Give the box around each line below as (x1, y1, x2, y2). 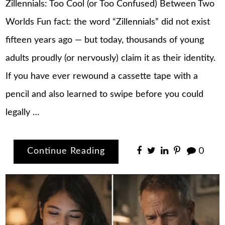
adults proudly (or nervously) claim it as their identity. (6, 53, 216, 63)
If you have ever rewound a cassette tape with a (6, 71, 198, 81)
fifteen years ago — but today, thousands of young (6, 35, 204, 45)
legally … (6, 107, 40, 117)
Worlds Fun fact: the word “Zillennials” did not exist (6, 17, 210, 27)
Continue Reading (27, 147, 105, 156)
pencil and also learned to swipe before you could (6, 89, 204, 99)
